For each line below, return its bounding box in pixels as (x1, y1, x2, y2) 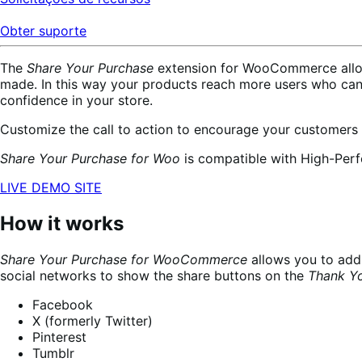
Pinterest (32, 328, 86, 345)
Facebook (32, 296, 93, 313)
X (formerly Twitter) (32, 312, 153, 329)
